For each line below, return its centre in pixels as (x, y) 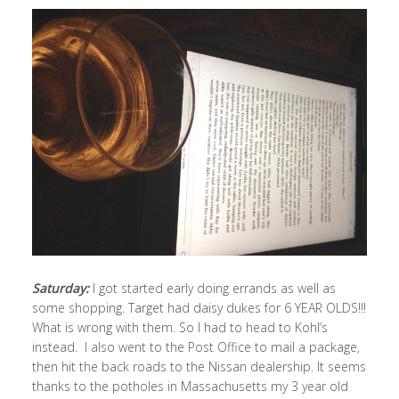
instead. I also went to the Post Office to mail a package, (195, 346)
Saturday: (60, 288)
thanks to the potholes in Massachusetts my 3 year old (190, 386)
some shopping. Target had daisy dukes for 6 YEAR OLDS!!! (199, 307)
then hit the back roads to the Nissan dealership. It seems (199, 366)
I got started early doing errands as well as (212, 288)
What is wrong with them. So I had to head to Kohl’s (179, 327)
